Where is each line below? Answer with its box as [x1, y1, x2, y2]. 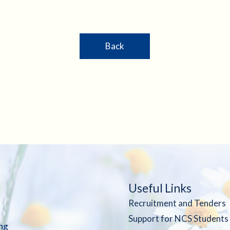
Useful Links [128, 180, 192, 195]
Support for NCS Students [128, 213, 229, 224]
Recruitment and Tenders [128, 197, 226, 208]
